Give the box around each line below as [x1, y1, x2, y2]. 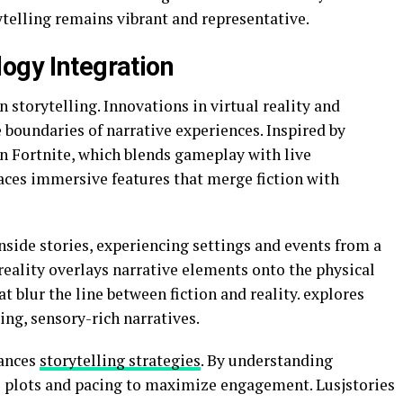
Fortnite [12, 144, 71, 166]
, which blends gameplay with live [71, 144, 311, 166]
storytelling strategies [40, 350, 201, 372]
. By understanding [201, 350, 333, 372]
